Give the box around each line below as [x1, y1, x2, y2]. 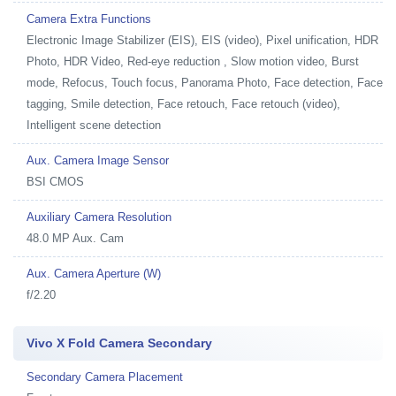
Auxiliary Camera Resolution [27, 210, 171, 224]
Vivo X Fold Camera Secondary [27, 336, 212, 350]
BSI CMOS [27, 175, 84, 188]
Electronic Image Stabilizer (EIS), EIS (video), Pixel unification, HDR [27, 34, 378, 47]
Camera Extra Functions [27, 12, 151, 26]
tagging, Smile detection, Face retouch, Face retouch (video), [27, 97, 340, 110]
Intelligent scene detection [27, 118, 161, 132]
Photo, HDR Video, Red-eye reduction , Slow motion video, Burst [27, 55, 359, 68]
